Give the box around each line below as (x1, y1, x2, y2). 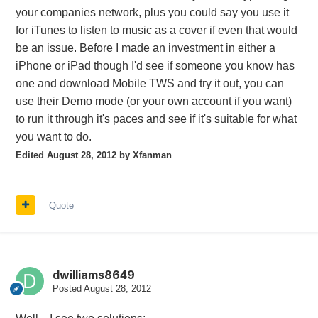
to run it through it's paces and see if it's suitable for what (15, 112, 297, 125)
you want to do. (15, 130, 92, 143)
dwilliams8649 (52, 267, 135, 282)
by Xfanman (116, 149, 172, 160)
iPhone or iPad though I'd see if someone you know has (15, 59, 295, 72)
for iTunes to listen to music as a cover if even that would (15, 23, 297, 36)
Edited (15, 149, 47, 160)
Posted (52, 283, 84, 294)
